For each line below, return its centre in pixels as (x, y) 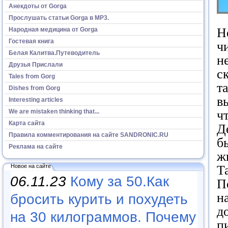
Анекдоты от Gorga (38, 6)
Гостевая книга (31, 41)
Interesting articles (36, 99)
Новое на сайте (31, 166)
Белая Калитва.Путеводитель (54, 53)
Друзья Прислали (36, 64)
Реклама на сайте (36, 146)
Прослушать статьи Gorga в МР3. (59, 18)
